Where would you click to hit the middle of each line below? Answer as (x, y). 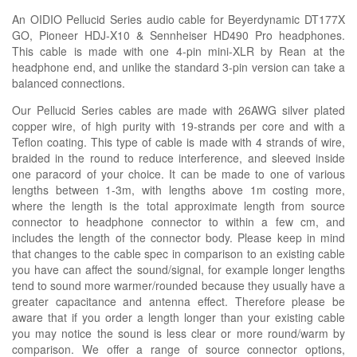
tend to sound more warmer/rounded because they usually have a (178, 285)
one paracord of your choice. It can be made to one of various (178, 173)
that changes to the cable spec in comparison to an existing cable (178, 253)
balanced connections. (69, 82)
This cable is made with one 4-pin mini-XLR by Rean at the (178, 51)
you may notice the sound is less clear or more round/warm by (178, 333)
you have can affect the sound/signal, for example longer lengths (178, 269)
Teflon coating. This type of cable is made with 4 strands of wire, (178, 141)
